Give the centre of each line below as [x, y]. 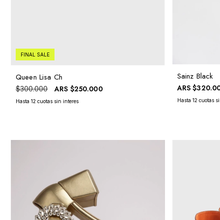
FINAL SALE [35, 55]
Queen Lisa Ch [39, 77]
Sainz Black [195, 76]
